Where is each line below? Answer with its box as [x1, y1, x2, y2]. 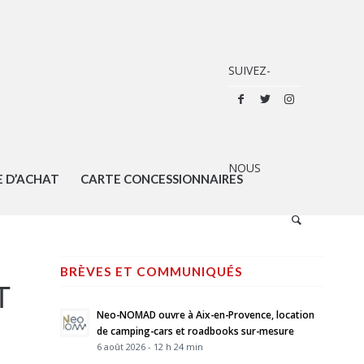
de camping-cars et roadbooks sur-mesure [96, 324, 294, 337]
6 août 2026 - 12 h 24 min [96, 340, 203, 353]
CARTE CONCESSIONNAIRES [80, 171, 243, 186]
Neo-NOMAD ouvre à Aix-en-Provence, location [96, 308, 314, 321]
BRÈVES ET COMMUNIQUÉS [59, 264, 243, 279]
